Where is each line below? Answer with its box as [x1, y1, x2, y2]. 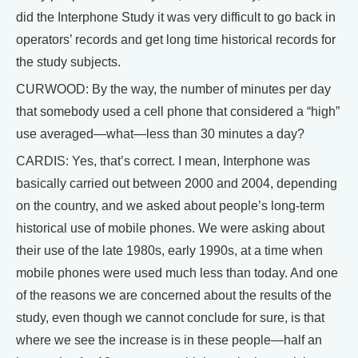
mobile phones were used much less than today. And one [16, 265, 338, 280]
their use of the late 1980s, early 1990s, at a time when [16, 243, 323, 257]
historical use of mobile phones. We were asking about [16, 221, 324, 235]
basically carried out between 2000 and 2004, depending [16, 176, 337, 190]
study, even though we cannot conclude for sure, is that [16, 310, 324, 324]
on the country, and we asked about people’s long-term [16, 198, 324, 213]
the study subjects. [16, 54, 121, 69]
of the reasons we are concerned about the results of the [16, 288, 332, 302]
